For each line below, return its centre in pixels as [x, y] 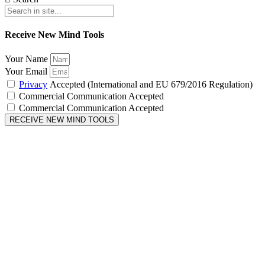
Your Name [28, 59]
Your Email [27, 71]
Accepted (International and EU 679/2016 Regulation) [150, 84]
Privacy [33, 84]
